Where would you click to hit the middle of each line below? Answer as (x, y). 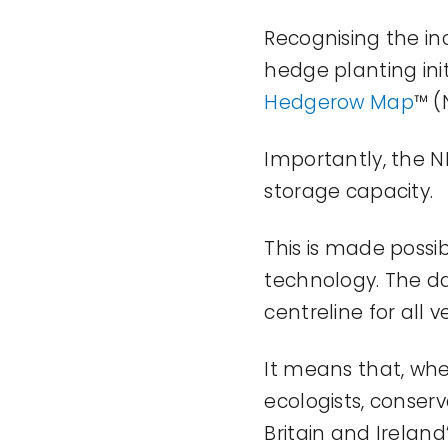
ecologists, (317, 402)
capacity (388, 192)
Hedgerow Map (339, 103)
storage (305, 192)
